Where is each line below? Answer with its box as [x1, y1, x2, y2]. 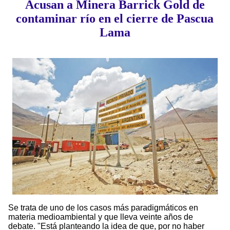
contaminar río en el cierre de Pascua [16, 12, 214, 26]
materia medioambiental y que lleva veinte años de [8, 213, 193, 222]
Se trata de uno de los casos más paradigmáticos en [8, 203, 198, 213]
